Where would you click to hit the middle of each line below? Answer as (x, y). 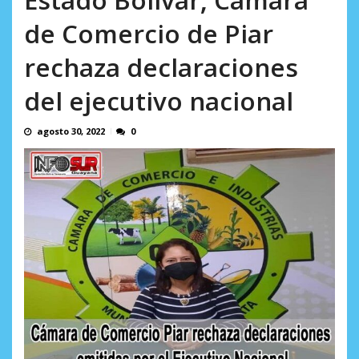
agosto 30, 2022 (71, 131)
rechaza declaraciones (161, 67)
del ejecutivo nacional (159, 101)
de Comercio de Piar (149, 34)
